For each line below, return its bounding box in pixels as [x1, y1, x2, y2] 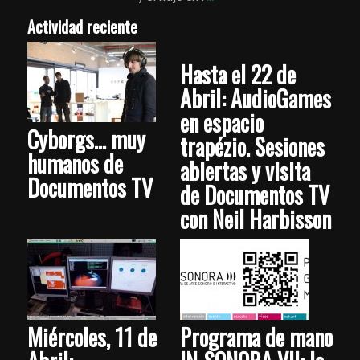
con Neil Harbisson [179, 202, 331, 236]
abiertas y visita [179, 154, 310, 188]
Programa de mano [179, 321, 333, 354]
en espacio [179, 106, 264, 140]
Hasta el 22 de [179, 58, 296, 92]
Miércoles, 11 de [27, 321, 157, 354]
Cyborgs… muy [27, 123, 145, 157]
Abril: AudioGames [179, 82, 331, 116]
